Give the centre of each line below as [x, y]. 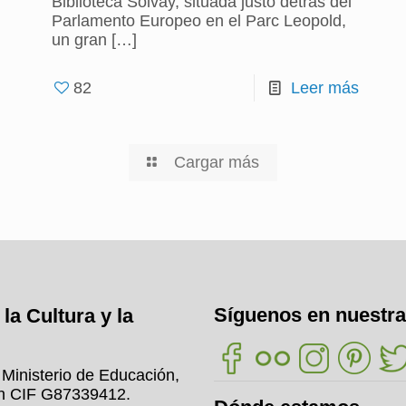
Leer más [325, 88]
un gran [79, 40]
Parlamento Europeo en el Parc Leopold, [198, 21]
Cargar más [216, 162]
